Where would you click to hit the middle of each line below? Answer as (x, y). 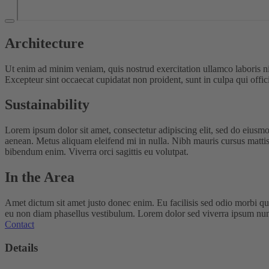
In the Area (40, 177)
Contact (20, 225)
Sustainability (47, 105)
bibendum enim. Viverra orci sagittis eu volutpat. (97, 152)
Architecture (44, 43)
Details (21, 247)
